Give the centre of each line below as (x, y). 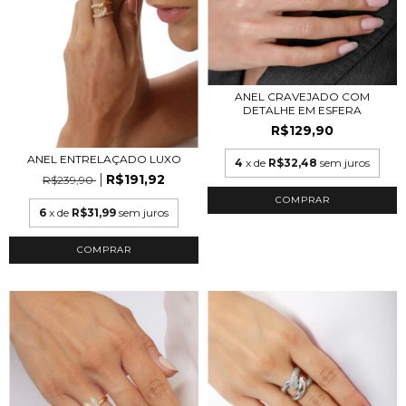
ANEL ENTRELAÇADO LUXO (104, 159)
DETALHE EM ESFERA (302, 110)
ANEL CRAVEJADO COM (302, 96)
